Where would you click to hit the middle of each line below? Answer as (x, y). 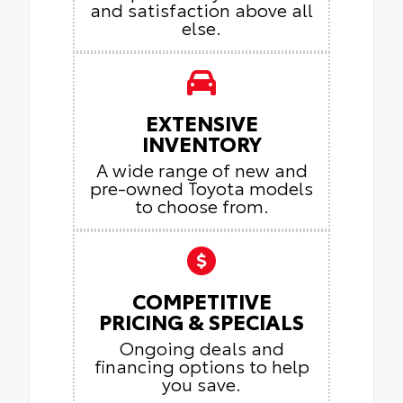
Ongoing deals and (201, 348)
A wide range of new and (201, 170)
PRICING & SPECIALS (201, 321)
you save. (201, 384)
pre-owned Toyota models (201, 188)
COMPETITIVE (201, 300)
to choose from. (201, 206)
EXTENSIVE (201, 122)
